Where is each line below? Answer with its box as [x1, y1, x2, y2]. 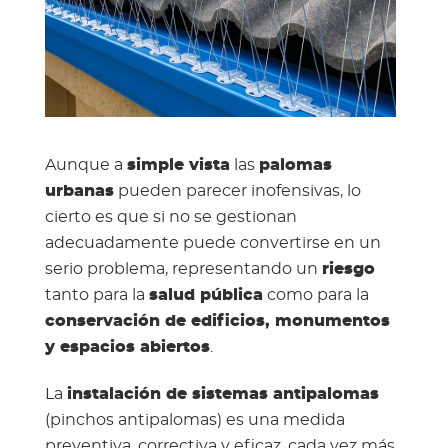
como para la [262, 287, 369, 303]
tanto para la [44, 287, 149, 303]
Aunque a [44, 157, 127, 173]
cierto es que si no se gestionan [44, 209, 297, 225]
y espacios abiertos [44, 339, 210, 355]
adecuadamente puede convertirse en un [44, 235, 381, 251]
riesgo [321, 261, 375, 277]
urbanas [44, 183, 114, 199]
